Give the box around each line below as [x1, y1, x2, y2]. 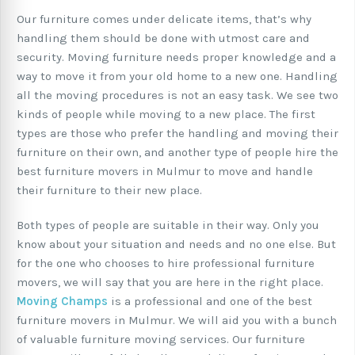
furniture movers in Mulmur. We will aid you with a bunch [17, 313, 337, 328]
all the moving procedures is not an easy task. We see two [17, 88, 338, 103]
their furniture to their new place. [17, 183, 202, 198]
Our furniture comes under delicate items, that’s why [17, 12, 311, 27]
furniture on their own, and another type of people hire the [17, 145, 338, 160]
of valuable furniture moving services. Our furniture [17, 332, 305, 347]
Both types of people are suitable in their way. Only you [17, 218, 319, 233]
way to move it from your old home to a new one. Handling [17, 69, 338, 84]
